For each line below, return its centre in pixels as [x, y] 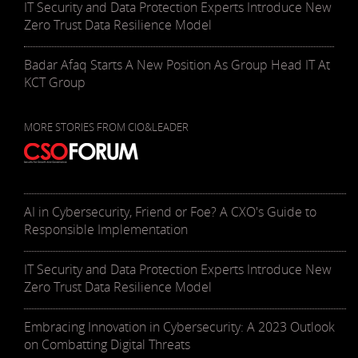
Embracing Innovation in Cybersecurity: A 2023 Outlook [179, 327]
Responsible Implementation [106, 230]
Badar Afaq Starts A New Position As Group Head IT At [177, 65]
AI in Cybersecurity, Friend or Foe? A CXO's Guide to [170, 212]
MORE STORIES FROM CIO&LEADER [106, 127]
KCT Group [55, 83]
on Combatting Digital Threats [107, 345]
